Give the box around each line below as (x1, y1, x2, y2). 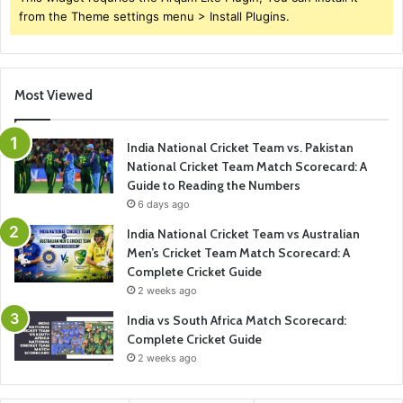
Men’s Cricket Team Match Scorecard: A (127, 245, 350, 262)
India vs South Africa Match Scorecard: (127, 312, 346, 329)
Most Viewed (14, 87, 93, 104)
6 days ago (138, 198, 190, 211)
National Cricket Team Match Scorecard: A (127, 158, 367, 175)
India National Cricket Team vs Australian (127, 226, 360, 243)
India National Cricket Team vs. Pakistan (127, 139, 354, 157)
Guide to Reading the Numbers (127, 177, 300, 194)
